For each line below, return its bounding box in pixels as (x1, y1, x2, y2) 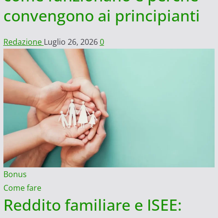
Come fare (3, 182, 41, 194)
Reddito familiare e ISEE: (3, 194, 182, 216)
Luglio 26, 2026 (43, 36, 100, 47)
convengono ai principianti (3, 4, 200, 26)
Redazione (3, 36, 44, 47)
